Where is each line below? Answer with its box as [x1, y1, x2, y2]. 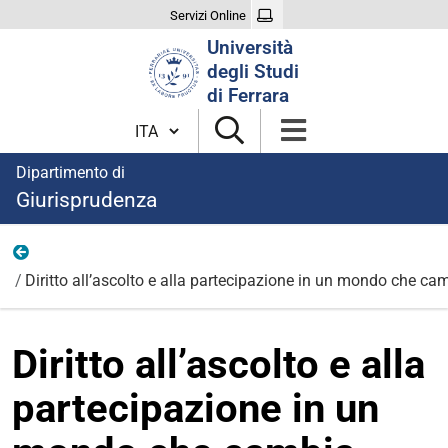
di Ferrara [207, 84, 289, 107]
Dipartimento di [16, 163, 125, 182]
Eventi [49, 247, 92, 266]
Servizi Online [170, 7, 247, 23]
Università [207, 36, 293, 59]
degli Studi [207, 60, 299, 83]
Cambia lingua [129, 113, 233, 133]
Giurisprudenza [16, 188, 157, 212]
